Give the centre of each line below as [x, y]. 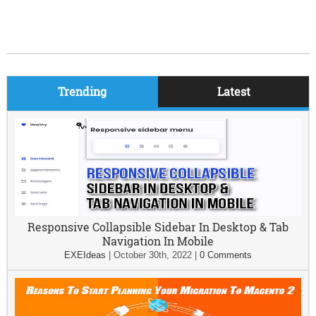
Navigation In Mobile [158, 241]
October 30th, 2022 [152, 255]
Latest [233, 91]
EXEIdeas [85, 255]
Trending [83, 91]
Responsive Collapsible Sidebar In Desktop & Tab [158, 227]
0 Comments [225, 255]
